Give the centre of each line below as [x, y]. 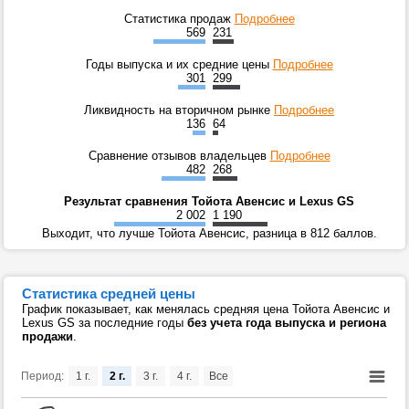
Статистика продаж [179, 19]
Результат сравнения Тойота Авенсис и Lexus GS [209, 202]
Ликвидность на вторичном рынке [179, 110]
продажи [47, 337]
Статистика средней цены [109, 294]
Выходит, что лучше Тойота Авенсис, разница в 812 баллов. [209, 234]
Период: [42, 377]
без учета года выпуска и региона [287, 323]
